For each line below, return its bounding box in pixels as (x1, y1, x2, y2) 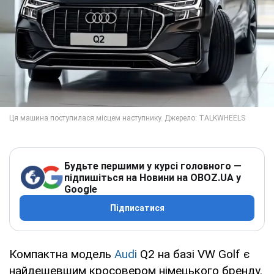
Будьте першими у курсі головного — (64, 160, 242, 172)
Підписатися (109, 202, 165, 213)
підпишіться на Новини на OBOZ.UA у (64, 171, 241, 183)
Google (64, 183, 97, 195)
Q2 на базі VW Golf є (137, 246, 250, 261)
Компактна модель (9, 246, 114, 261)
